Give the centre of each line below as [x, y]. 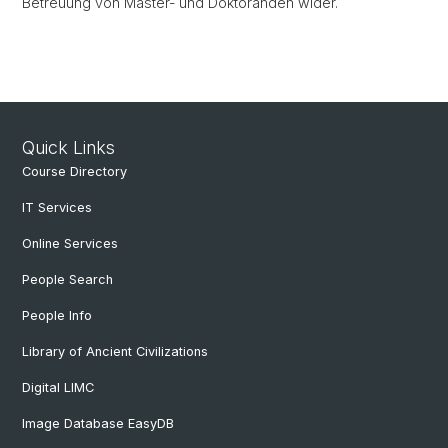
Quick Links [68, 147]
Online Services [70, 243]
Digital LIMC [58, 387]
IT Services [57, 207]
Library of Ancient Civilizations [115, 351]
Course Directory [74, 171]
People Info [57, 315]
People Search [67, 279]
